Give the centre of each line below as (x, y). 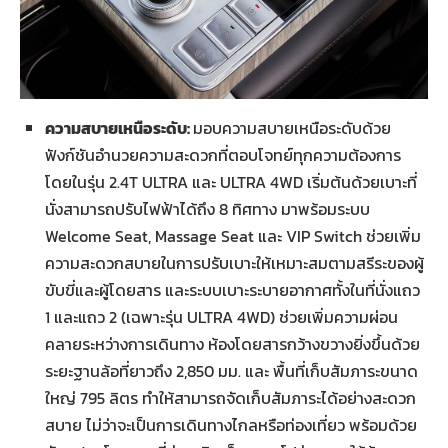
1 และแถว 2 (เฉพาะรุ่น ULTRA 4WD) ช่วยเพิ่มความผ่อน (221, 317)
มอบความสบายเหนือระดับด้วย (292, 128)
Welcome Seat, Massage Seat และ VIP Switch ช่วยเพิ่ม (233, 236)
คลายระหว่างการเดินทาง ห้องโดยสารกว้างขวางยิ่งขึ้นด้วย (232, 344)
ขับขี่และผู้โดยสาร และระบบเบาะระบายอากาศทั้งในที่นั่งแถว (232, 290)
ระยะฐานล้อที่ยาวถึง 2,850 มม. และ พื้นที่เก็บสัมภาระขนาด (231, 371)
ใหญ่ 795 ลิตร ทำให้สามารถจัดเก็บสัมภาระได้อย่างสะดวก (230, 398)
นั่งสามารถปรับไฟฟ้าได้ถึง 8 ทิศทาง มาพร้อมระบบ (207, 209)
